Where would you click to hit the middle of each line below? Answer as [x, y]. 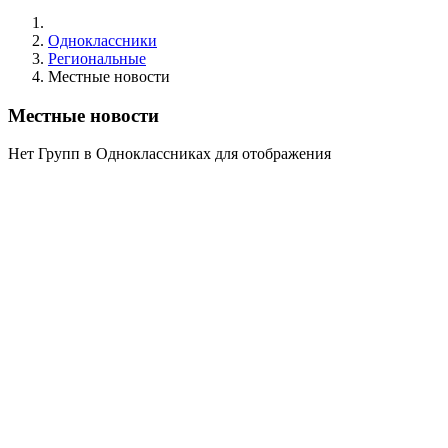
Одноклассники [102, 40]
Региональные [97, 58]
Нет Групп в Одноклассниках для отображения [169, 154]
